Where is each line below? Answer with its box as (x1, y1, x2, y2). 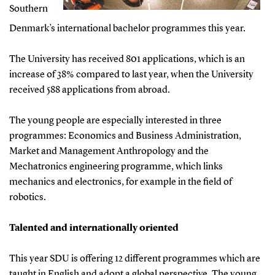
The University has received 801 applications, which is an (9, 54, 245, 64)
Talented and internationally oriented (9, 223, 179, 233)
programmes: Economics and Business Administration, (9, 131, 241, 141)
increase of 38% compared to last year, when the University (9, 69, 254, 80)
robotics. (9, 192, 46, 203)
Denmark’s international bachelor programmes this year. (9, 23, 246, 34)
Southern (9, 4, 48, 14)
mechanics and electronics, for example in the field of (9, 177, 232, 187)
